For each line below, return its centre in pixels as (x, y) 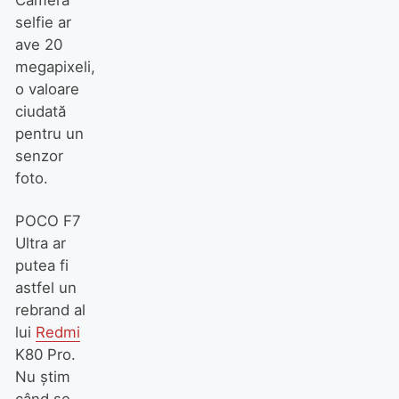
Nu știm (42, 377)
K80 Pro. (45, 355)
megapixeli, (55, 66)
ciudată (40, 111)
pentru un (49, 133)
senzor (39, 155)
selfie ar (43, 22)
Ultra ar (40, 244)
